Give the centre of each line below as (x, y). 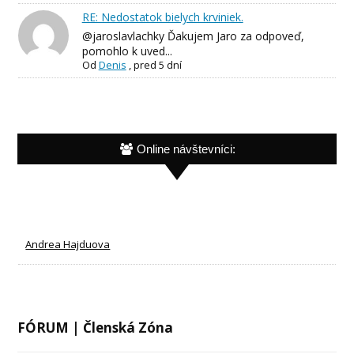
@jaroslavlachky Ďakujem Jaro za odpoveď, (193, 36)
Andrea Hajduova (68, 245)
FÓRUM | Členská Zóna (96, 328)
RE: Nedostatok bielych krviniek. (162, 17)
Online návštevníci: (186, 149)
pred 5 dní (157, 65)
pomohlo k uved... (127, 51)
